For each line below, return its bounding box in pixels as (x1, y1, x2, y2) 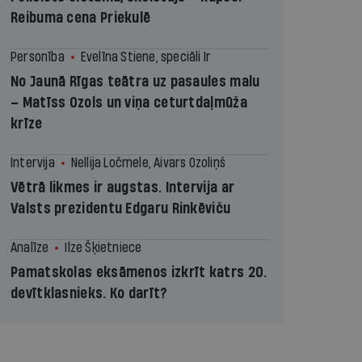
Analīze (11, 241, 49, 255)
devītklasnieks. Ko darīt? (11, 286, 168, 301)
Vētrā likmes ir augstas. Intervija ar (11, 180, 235, 196)
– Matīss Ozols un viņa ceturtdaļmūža (11, 95, 247, 111)
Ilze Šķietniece (65, 241, 142, 255)
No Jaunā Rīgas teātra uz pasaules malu (11, 74, 260, 90)
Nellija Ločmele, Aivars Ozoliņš (70, 156, 226, 170)
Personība (11, 50, 65, 64)
